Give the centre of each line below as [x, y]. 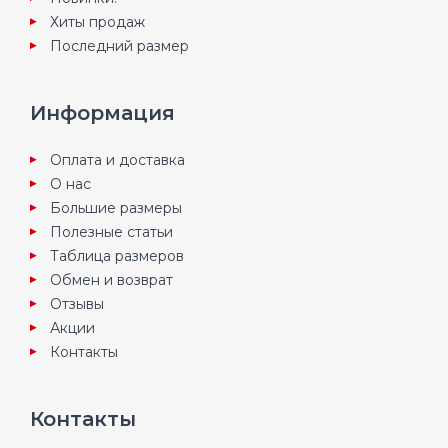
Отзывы [77, 304]
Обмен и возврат [111, 280]
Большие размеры [116, 208]
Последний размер [119, 46]
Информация [102, 113]
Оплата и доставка [117, 160]
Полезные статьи [111, 232]
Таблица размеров [117, 256]
